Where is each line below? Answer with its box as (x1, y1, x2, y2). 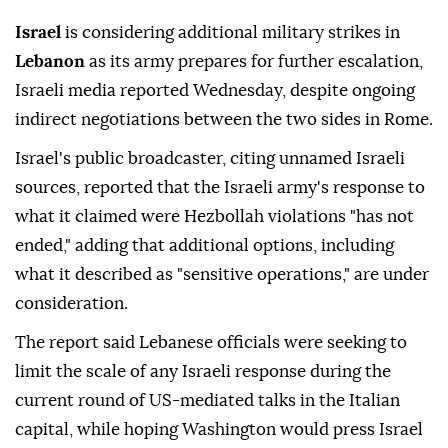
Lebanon (15, 53, 89, 71)
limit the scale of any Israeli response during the (15, 363, 391, 381)
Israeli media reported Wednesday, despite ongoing (15, 82, 415, 100)
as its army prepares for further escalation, (89, 53, 423, 71)
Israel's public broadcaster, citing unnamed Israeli (15, 150, 405, 168)
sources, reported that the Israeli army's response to (15, 179, 425, 197)
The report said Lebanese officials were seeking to (15, 334, 407, 352)
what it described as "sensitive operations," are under (15, 266, 429, 284)
